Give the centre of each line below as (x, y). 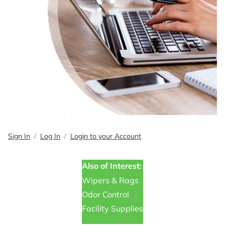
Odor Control (105, 194)
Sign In (19, 136)
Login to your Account (106, 136)
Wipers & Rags (110, 180)
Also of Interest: (112, 165)
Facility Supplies (113, 208)
